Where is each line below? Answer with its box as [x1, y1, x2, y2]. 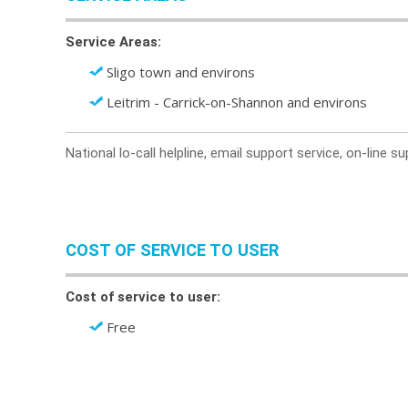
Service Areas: [66, 34, 161, 50]
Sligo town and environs [107, 63, 255, 81]
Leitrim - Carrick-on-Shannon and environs [107, 93, 367, 111]
